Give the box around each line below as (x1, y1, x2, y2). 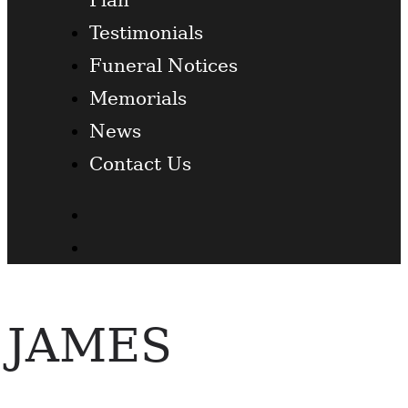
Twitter (88, 236, 155, 259)
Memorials (89, 87, 187, 109)
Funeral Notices (89, 54, 238, 76)
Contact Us (89, 152, 191, 175)
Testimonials (89, 21, 203, 44)
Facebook (88, 203, 177, 226)
